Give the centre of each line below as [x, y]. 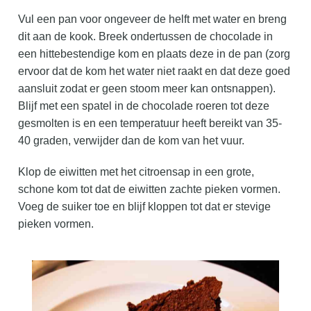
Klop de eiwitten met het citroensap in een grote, [136, 172]
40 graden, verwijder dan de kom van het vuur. [132, 141]
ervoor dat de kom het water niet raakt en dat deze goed [154, 72]
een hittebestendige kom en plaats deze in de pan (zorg [154, 54]
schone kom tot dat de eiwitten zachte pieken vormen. [151, 190]
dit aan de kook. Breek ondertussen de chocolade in [146, 37]
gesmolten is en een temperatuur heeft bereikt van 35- [150, 124]
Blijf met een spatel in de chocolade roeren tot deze [144, 106]
